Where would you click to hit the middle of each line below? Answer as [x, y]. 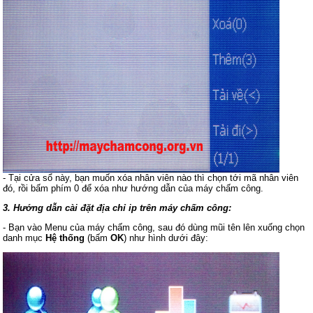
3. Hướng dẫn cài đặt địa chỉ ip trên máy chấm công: [117, 208]
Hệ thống [65, 238]
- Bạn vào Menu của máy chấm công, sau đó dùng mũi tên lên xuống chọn [154, 227]
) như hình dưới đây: [166, 238]
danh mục [24, 238]
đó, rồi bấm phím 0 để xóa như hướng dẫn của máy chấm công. [133, 188]
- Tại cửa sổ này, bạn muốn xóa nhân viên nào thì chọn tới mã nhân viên [151, 178]
